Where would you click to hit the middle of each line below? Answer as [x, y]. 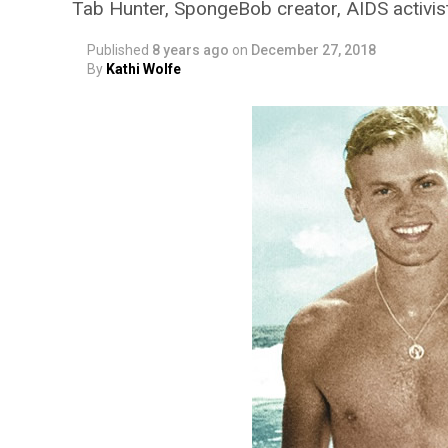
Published [118, 50]
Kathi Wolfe [143, 69]
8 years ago [190, 50]
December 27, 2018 [313, 50]
